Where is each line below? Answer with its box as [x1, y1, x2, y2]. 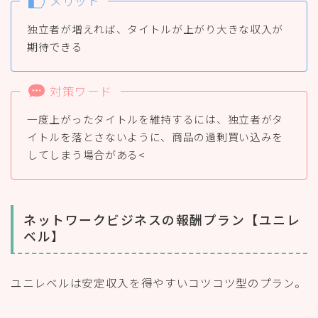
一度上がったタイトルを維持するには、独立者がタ [27, 111, 284, 126]
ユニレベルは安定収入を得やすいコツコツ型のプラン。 [11, 275, 307, 291]
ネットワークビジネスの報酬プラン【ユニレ [23, 210, 300, 229]
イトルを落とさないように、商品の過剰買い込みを [27, 128, 284, 144]
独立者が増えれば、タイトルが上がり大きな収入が [27, 21, 284, 36]
